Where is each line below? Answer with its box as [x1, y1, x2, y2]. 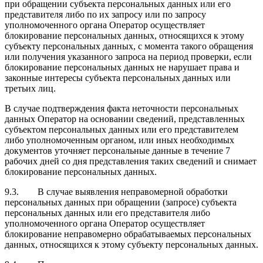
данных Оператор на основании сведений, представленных [5, 113, 245, 124]
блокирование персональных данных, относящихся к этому [5, 30, 244, 41]
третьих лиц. [5, 83, 56, 93]
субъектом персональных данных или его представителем [5, 124, 238, 134]
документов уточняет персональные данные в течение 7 [5, 145, 230, 156]
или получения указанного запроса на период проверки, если [5, 51, 252, 62]
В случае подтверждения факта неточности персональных [5, 103, 238, 113]
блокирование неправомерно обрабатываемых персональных [5, 228, 251, 239]
